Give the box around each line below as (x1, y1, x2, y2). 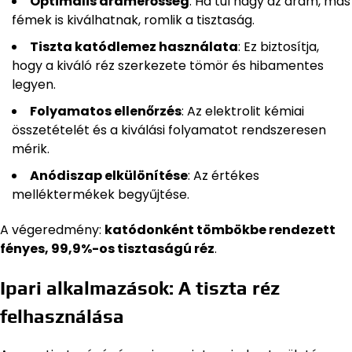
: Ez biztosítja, (238, 37, 319, 56)
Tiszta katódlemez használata (30, 37, 238, 56)
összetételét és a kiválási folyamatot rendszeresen (12, 120, 326, 139)
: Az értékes (188, 166, 259, 185)
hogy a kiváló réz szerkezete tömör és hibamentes (12, 56, 324, 75)
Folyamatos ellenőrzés (30, 101, 181, 120)
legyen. (12, 75, 56, 93)
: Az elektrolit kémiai (181, 101, 304, 120)
